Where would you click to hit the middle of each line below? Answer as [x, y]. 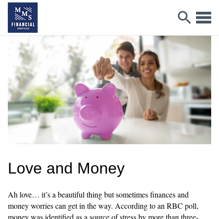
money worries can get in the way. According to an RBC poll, [103, 205]
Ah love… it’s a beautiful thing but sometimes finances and [98, 194]
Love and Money [66, 168]
